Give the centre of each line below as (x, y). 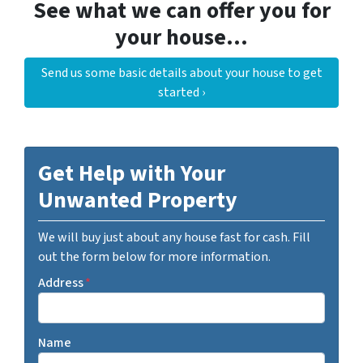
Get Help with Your (132, 174)
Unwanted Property (138, 201)
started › (181, 93)
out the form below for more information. (154, 257)
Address (61, 283)
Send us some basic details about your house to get (181, 73)
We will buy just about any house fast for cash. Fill (174, 238)
